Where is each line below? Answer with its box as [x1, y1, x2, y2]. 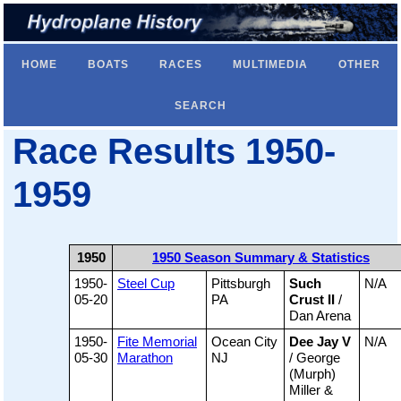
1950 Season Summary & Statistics [152, 250, 370, 266]
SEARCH [175, 99, 226, 113]
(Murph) [289, 366, 336, 382]
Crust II [289, 292, 335, 308]
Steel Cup [117, 276, 175, 292]
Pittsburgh [211, 276, 270, 292]
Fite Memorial [117, 334, 197, 350]
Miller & [289, 382, 333, 398]
